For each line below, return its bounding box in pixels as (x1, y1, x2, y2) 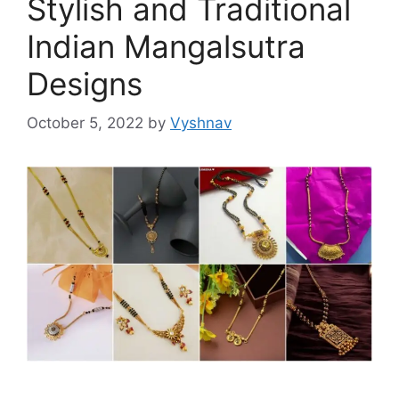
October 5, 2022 (27, 114, 143, 133)
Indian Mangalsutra (27, 27, 305, 65)
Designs (27, 64, 142, 102)
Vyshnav (170, 114, 232, 133)
